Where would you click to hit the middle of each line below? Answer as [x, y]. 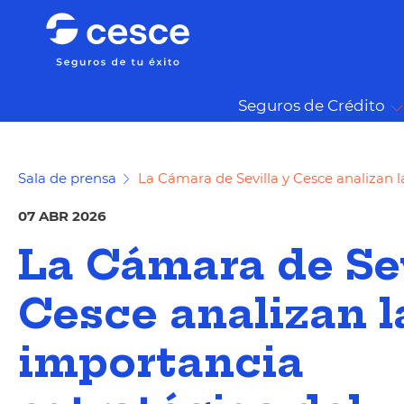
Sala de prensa [67, 178]
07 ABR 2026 [62, 216]
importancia [161, 363]
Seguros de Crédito [312, 106]
